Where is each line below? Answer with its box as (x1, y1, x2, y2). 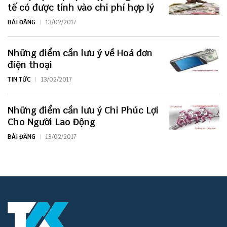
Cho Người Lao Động (8, 116, 95, 128)
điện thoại (8, 59, 52, 71)
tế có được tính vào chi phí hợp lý (8, 2, 154, 14)
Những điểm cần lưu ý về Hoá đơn (8, 47, 153, 59)
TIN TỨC (8, 75, 31, 84)
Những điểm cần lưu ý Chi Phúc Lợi (8, 104, 159, 117)
